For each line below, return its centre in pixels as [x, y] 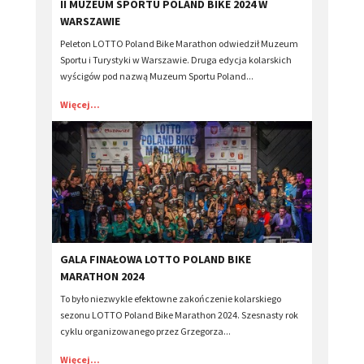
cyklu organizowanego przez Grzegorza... [145, 331]
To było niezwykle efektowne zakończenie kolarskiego [171, 299]
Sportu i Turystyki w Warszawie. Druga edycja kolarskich [176, 60]
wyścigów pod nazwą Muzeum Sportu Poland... [157, 76]
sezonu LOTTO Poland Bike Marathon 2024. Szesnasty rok [179, 315]
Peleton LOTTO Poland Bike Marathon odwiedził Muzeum [179, 44]
